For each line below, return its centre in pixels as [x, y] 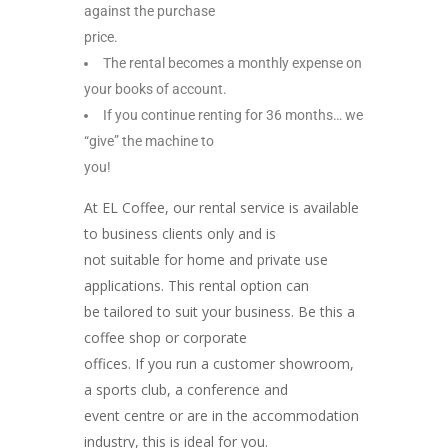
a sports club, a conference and [186, 389]
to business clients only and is [180, 233]
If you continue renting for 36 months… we [233, 114]
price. [101, 36]
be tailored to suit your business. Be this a [219, 311]
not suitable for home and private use [206, 259]
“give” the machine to [149, 140]
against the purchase [149, 10]
